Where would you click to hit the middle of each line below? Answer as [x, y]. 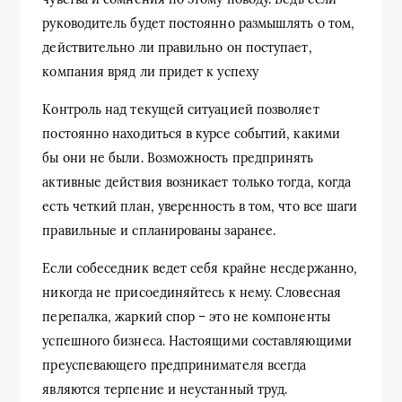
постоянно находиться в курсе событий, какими [191, 133]
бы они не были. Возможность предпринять [178, 157]
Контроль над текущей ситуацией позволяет [181, 109]
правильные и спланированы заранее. [159, 230]
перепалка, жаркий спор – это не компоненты [186, 316]
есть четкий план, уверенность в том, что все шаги [200, 206]
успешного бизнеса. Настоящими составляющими [197, 341]
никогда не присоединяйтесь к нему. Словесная [192, 292]
